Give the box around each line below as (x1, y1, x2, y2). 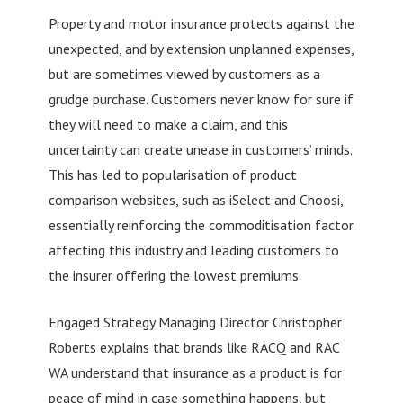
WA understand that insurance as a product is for (48, 363, 342, 381)
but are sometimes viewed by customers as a (48, 64, 320, 83)
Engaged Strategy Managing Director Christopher (48, 312, 342, 331)
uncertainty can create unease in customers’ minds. (48, 139, 352, 158)
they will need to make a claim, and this (48, 114, 288, 133)
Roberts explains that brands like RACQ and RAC (48, 337, 339, 356)
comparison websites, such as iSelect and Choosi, (48, 190, 343, 209)
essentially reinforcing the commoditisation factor (48, 215, 354, 234)
